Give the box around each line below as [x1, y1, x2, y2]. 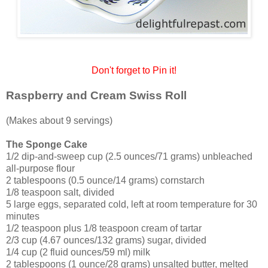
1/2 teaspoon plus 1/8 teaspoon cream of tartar [6, 223, 202, 233]
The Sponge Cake [6, 139, 87, 150]
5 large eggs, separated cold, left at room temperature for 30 [6, 199, 257, 209]
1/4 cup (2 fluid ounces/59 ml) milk [6, 246, 150, 257]
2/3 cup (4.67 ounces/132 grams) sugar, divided [6, 234, 206, 245]
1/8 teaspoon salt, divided [6, 187, 114, 197]
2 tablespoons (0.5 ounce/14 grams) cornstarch [6, 175, 205, 185]
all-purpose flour [6, 163, 75, 173]
